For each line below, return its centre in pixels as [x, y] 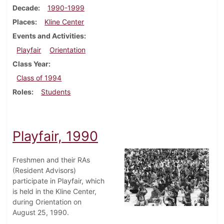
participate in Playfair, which [58, 181]
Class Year [30, 64]
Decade [25, 8]
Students [56, 92]
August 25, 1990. [41, 212]
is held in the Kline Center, [54, 191]
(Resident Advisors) [44, 170]
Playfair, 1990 [55, 136]
